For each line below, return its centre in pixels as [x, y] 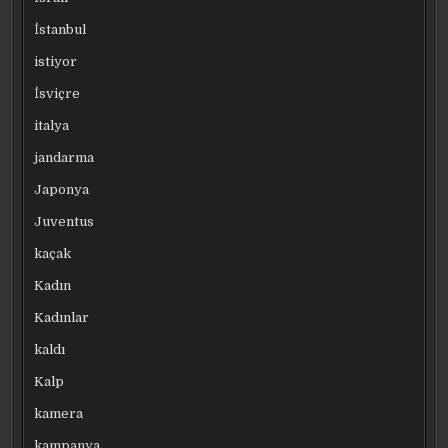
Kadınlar [62, 318]
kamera [59, 414]
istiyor [56, 62]
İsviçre [57, 94]
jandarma [64, 158]
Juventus [64, 222]
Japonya [62, 190]
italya [52, 126]
